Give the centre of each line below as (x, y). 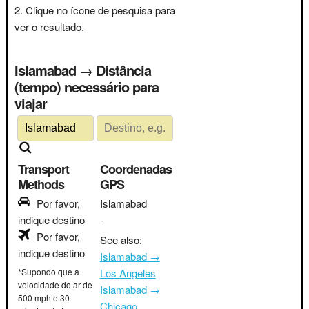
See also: (121, 240)
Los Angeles (128, 273)
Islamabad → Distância (55, 70)
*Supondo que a (49, 271)
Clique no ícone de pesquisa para (100, 10)
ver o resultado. (49, 27)
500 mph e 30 (44, 298)
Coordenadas (136, 169)
